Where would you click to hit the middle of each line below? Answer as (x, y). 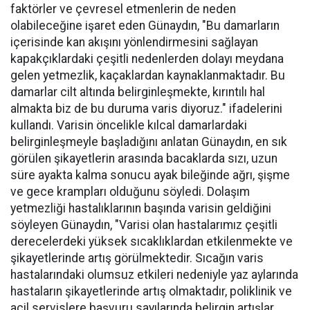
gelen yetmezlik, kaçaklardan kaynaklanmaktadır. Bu (148, 75)
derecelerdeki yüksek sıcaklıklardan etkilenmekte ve (152, 241)
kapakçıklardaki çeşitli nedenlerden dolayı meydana (147, 59)
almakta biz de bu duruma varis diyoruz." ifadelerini (146, 109)
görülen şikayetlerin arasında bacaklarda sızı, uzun (144, 158)
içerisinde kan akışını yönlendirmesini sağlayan (134, 42)
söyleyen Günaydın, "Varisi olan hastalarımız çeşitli (144, 225)
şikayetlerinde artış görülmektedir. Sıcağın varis (137, 258)
